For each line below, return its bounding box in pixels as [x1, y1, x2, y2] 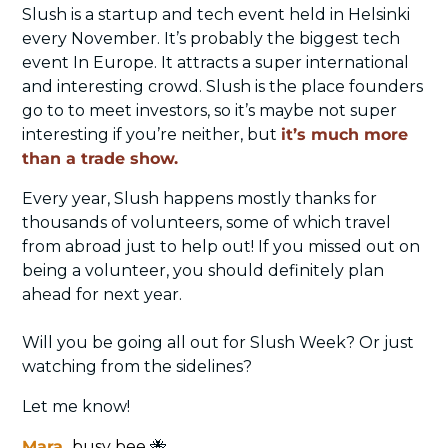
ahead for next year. [22, 284, 186, 304]
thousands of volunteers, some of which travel [22, 212, 391, 232]
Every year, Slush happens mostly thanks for [22, 188, 377, 208]
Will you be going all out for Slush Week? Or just [22, 332, 414, 352]
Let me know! [22, 396, 130, 416]
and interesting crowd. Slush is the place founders [22, 76, 423, 96]
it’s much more [281, 124, 408, 144]
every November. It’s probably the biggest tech [22, 28, 400, 48]
